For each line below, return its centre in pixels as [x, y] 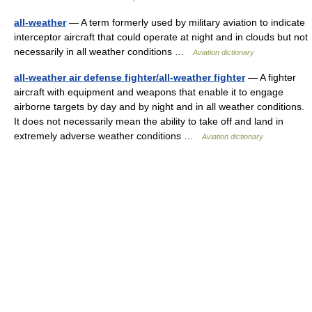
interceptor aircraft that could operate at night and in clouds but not [161, 37]
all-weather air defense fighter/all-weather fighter [130, 77]
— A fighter [271, 77]
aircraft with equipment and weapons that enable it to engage [149, 92]
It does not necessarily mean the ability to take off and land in [149, 121]
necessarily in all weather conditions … [103, 52]
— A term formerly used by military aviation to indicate [186, 22]
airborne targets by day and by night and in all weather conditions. [159, 107]
